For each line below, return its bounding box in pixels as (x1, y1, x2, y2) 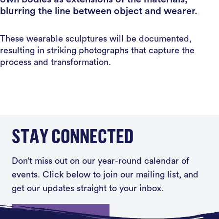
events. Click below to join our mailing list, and (12, 170, 198, 179)
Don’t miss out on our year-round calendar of (12, 156, 189, 165)
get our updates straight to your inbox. (12, 184, 164, 193)
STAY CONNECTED (12, 124, 133, 148)
